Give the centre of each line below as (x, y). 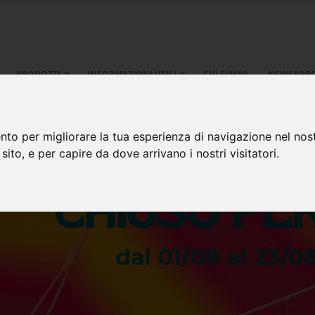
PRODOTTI (38, 74)
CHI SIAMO (226, 74)
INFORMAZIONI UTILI (132, 74)
